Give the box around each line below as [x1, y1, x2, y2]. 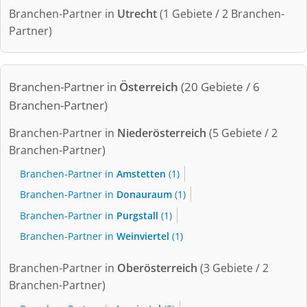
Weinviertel [116, 229, 169, 243]
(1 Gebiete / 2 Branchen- [157, 5, 284, 21]
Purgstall [116, 208, 158, 222]
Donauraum [116, 188, 172, 201]
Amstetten [116, 167, 166, 181]
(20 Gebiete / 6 [178, 78, 260, 95]
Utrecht [117, 5, 157, 21]
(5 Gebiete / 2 [206, 125, 278, 140]
